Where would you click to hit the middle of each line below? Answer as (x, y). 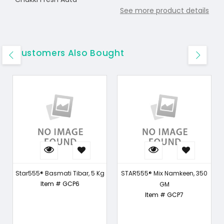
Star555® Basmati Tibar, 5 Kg (60, 173)
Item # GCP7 (164, 195)
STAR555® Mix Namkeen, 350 (164, 173)
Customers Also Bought (69, 53)
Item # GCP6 (60, 184)
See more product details (164, 10)
